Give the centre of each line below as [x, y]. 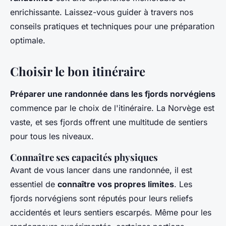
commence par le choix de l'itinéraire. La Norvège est [112, 108]
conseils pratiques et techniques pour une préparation [112, 26]
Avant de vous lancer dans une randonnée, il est [101, 170]
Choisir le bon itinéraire [78, 71]
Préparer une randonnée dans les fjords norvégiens [113, 94]
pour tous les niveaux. [52, 136]
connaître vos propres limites [116, 184]
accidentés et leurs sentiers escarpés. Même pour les [111, 213]
